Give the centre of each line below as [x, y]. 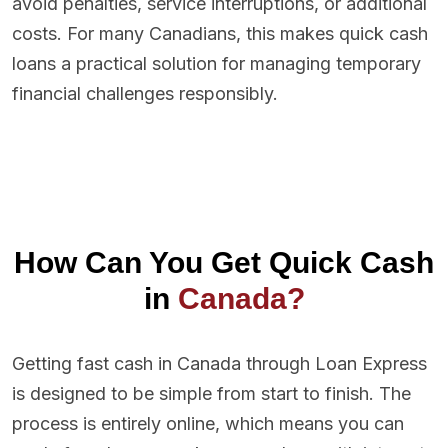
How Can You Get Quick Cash [224, 263]
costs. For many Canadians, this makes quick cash [220, 34]
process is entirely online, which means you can [208, 424]
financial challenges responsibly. [145, 94]
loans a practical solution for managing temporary [216, 64]
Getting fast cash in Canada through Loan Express [219, 364]
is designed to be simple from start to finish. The [211, 394]
